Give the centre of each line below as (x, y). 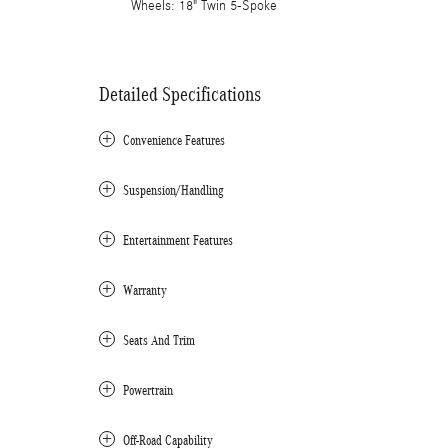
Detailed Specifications (180, 94)
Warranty (145, 290)
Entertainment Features (178, 240)
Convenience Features (174, 140)
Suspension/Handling (173, 190)
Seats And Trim (159, 340)
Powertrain (148, 390)
